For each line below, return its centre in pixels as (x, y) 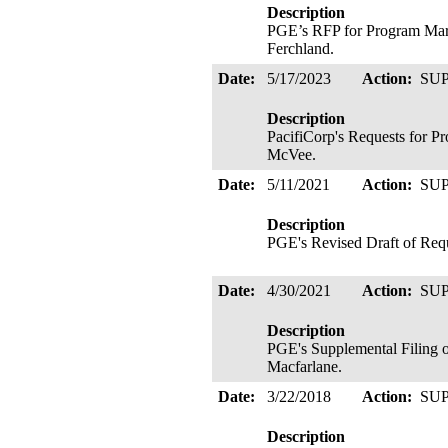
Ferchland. (304, 48)
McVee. (295, 154)
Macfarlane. (308, 366)
